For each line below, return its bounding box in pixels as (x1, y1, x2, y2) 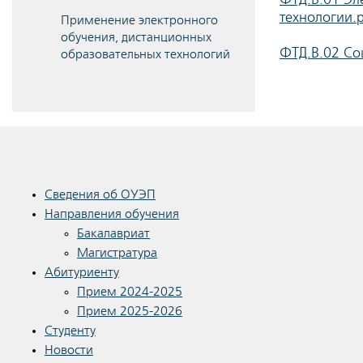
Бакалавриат (77, 226, 150, 241)
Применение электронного (61, 13, 218, 28)
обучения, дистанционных (61, 30, 211, 45)
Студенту (45, 323, 96, 339)
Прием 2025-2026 (77, 304, 182, 319)
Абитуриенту (45, 265, 119, 280)
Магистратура (77, 246, 157, 261)
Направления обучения (45, 207, 179, 222)
